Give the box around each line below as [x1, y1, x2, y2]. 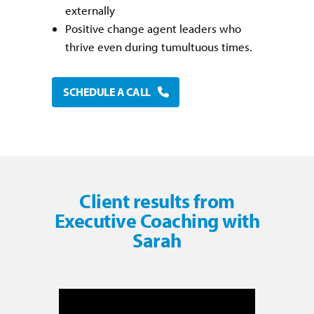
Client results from [79, 189, 235, 214]
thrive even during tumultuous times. [65, 39, 252, 55]
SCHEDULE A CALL [63, 85, 151, 100]
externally [65, 3, 115, 18]
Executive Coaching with [54, 208, 260, 233]
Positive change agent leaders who [65, 21, 241, 36]
